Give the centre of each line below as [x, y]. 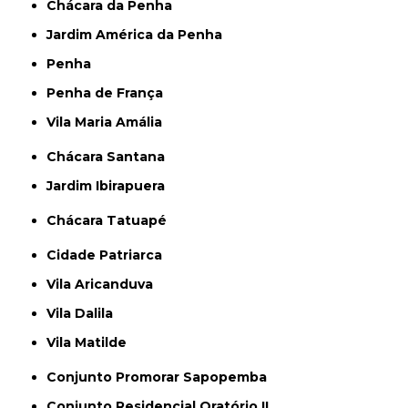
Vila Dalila [85, 313]
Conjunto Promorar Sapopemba [162, 377]
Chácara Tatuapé [112, 220]
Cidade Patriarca [110, 255]
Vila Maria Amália [109, 122]
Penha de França [110, 92]
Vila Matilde [92, 342]
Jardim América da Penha [138, 34]
